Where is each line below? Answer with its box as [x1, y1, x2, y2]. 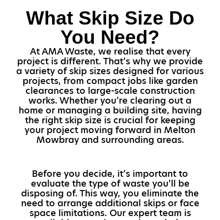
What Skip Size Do [26, 7, 194, 29]
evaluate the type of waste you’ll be [30, 177, 190, 190]
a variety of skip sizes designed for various [16, 65, 204, 78]
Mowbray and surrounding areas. [36, 134, 184, 146]
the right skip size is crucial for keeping [25, 114, 195, 127]
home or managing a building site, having [18, 104, 202, 117]
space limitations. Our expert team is [29, 206, 191, 219]
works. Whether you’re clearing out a [28, 94, 192, 107]
